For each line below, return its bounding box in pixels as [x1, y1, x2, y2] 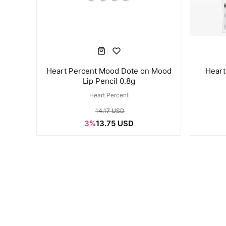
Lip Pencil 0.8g [82, 76, 135, 86]
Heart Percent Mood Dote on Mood [46, 66, 172, 76]
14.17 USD [95, 107, 125, 115]
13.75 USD [95, 119, 134, 128]
